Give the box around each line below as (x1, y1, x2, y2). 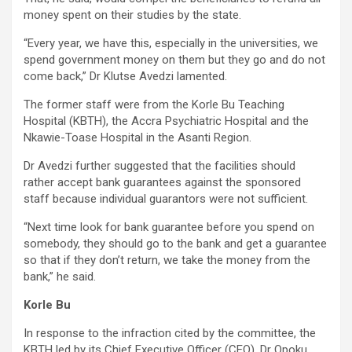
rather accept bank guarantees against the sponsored (24, 175, 301, 190)
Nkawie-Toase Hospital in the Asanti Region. (24, 130, 251, 145)
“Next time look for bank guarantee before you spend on (24, 220, 314, 235)
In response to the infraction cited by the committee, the (24, 326, 316, 341)
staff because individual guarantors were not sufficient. (24, 192, 308, 207)
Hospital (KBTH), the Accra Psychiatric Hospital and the (24, 114, 309, 129)
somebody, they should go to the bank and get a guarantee (24, 236, 327, 251)
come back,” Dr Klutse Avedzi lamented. (24, 69, 227, 84)
